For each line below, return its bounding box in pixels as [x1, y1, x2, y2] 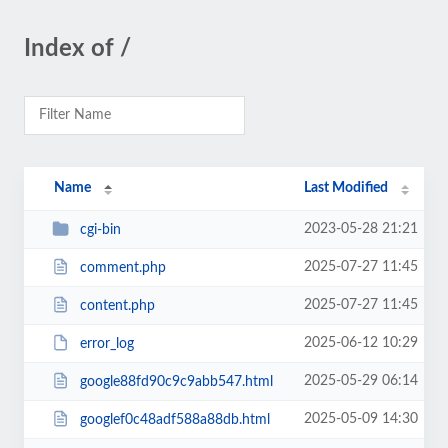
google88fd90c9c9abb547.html [79, 374, 273, 389]
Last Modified [304, 181, 389, 195]
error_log [79, 336, 134, 351]
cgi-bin [79, 222, 121, 237]
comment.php [79, 260, 166, 275]
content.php [79, 298, 155, 313]
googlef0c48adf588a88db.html [79, 412, 270, 427]
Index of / [24, 37, 131, 61]
